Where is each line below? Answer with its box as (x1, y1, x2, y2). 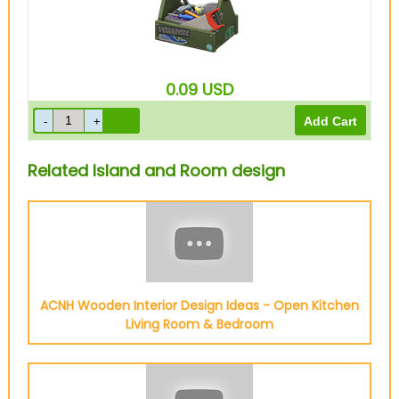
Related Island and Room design (27, 159, 285, 182)
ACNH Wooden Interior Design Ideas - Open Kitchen (39, 297, 359, 314)
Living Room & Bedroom (125, 315, 273, 333)
